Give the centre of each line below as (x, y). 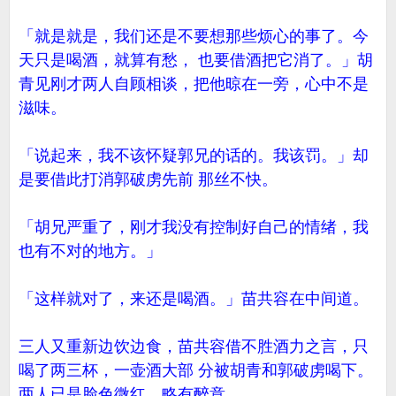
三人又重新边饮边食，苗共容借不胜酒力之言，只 (194, 346)
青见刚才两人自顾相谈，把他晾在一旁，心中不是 (194, 84)
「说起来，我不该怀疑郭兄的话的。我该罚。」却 (194, 156)
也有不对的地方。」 (90, 251)
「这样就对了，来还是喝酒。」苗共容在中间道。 (194, 299)
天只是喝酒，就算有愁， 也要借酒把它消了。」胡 (196, 60)
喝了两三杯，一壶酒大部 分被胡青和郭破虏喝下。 (196, 370)
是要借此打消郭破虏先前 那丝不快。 (148, 179)
